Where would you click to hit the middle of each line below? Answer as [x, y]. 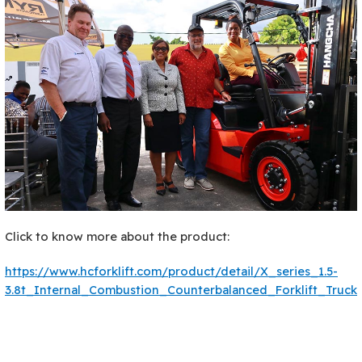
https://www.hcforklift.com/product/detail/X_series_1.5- [171, 271]
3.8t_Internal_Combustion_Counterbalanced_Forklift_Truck [181, 289]
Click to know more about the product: [117, 236]
